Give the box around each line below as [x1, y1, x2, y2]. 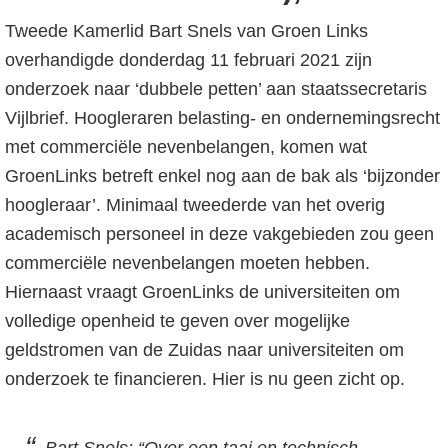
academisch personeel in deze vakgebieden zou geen [5, 224, 434, 244]
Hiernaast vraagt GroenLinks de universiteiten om [5, 282, 400, 302]
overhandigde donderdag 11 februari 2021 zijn [5, 50, 372, 70]
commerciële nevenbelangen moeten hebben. [5, 253, 370, 273]
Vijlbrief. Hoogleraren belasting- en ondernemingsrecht [5, 108, 440, 128]
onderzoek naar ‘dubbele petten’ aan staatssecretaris [5, 79, 427, 99]
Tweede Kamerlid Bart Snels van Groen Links [5, 21, 368, 41]
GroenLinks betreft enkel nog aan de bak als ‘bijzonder [5, 166, 440, 186]
